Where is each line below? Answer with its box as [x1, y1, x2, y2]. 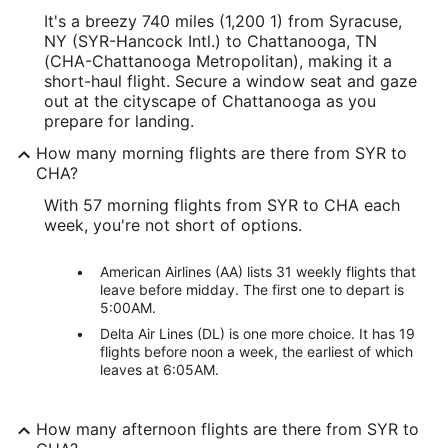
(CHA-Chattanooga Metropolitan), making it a [44, 51, 392, 71]
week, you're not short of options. [44, 215, 302, 235]
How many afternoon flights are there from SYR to [36, 419, 419, 439]
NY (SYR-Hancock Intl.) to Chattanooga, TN [44, 31, 377, 51]
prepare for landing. [44, 111, 194, 131]
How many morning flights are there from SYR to [36, 143, 407, 163]
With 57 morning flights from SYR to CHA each [44, 195, 400, 215]
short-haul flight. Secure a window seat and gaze [44, 71, 417, 91]
